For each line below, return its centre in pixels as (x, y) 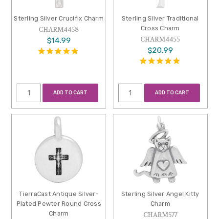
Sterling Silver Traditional (160, 19)
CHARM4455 (160, 40)
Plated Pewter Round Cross (59, 204)
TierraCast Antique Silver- (59, 194)
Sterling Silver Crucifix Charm (59, 19)
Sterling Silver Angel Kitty (160, 194)
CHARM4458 (59, 30)
